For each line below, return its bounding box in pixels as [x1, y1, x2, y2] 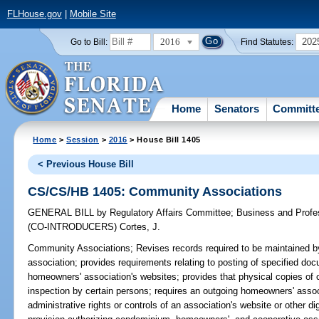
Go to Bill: [70, 37, 108, 46]
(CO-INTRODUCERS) [28, 221, 120, 233]
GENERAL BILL [28, 207, 98, 219]
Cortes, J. [120, 221, 161, 233]
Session [66, 135, 100, 144]
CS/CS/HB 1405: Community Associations [28, 184, 283, 199]
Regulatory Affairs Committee [107, 207, 231, 219]
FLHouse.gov [6, 9, 62, 20]
